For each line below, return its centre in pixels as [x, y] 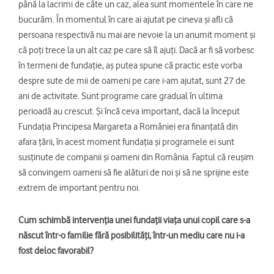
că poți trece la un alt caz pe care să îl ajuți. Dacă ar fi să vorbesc [136, 50]
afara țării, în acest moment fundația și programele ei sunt [126, 142]
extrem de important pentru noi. [79, 188]
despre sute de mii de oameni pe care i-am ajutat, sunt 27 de [132, 81]
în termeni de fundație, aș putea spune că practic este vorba [130, 66]
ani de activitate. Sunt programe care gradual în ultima [120, 96]
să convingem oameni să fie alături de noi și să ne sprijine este [134, 173]
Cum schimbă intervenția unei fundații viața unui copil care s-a [134, 220]
